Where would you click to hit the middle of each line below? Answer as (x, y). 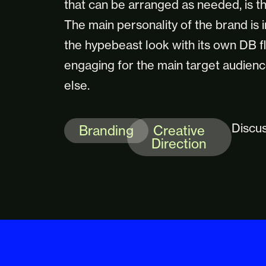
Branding (106, 130)
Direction (179, 143)
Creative (179, 130)
